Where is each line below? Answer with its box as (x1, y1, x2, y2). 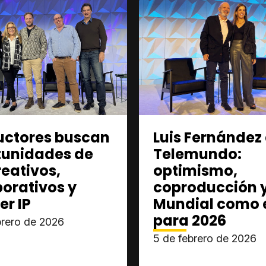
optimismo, (153, 161, 237, 180)
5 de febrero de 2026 (153, 232, 256, 245)
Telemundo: (153, 144, 242, 164)
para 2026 (153, 211, 226, 230)
